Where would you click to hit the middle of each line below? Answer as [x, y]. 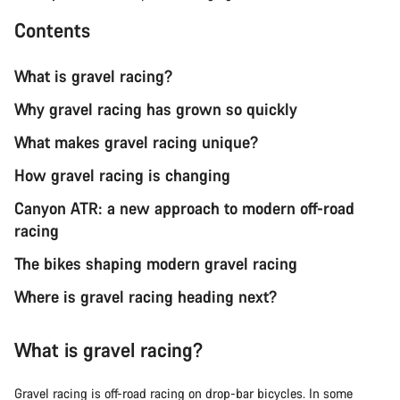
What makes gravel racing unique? [136, 142]
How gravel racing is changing [122, 175]
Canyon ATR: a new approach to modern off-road [184, 208]
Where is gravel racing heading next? [146, 296]
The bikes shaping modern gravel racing [156, 263]
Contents [52, 29]
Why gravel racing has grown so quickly [156, 108]
